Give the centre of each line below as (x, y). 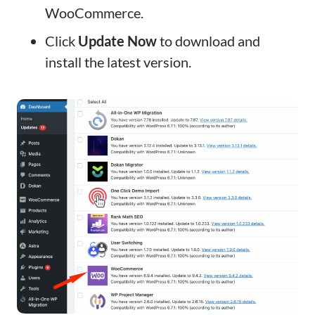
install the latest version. (118, 62)
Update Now (117, 41)
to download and (208, 41)
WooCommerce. (94, 13)
